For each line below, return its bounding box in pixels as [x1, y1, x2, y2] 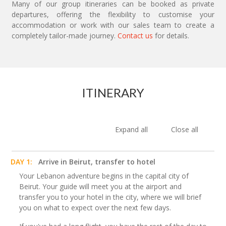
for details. [153, 31, 189, 41]
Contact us [118, 31, 153, 41]
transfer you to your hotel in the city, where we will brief [19, 192, 201, 202]
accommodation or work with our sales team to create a [12, 20, 214, 30]
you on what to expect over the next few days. [19, 203, 171, 213]
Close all [171, 125, 198, 135]
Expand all [115, 125, 150, 135]
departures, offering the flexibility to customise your [12, 10, 214, 20]
